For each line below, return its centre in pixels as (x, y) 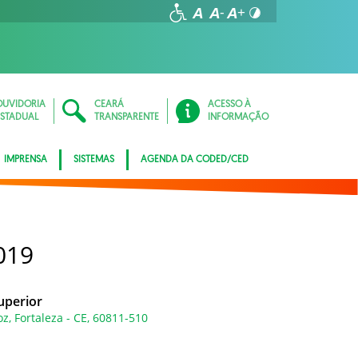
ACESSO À (229, 105)
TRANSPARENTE (127, 117)
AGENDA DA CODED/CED (195, 160)
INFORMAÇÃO (238, 117)
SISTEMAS (94, 160)
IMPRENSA (26, 160)
